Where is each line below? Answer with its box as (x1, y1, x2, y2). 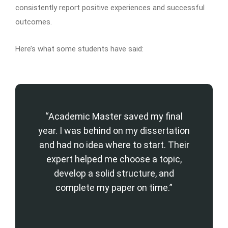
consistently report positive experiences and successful (15, 3, 205, 12)
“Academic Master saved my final (45, 110, 183, 122)
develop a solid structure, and (54, 167, 174, 179)
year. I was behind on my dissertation (38, 125, 190, 136)
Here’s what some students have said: (15, 44, 144, 53)
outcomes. (15, 17, 52, 26)
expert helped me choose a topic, (46, 153, 182, 164)
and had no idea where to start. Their (39, 139, 189, 150)
